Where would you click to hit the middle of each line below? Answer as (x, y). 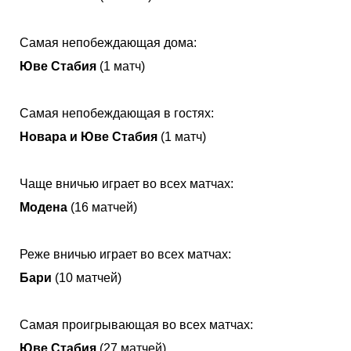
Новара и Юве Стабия (89, 136)
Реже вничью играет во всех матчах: (125, 254)
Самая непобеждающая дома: (108, 42)
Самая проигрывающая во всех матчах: (136, 324)
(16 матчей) (102, 207)
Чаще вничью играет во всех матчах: (127, 183)
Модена (43, 207)
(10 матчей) (87, 277)
